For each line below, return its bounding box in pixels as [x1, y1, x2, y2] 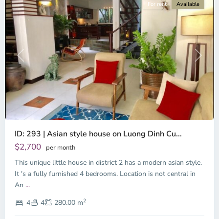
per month [46, 143, 75, 153]
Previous [20, 54, 46, 64]
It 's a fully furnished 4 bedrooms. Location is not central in [15, 169, 196, 179]
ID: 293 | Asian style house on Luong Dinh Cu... [15, 129, 182, 140]
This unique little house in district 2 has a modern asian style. [15, 158, 202, 168]
